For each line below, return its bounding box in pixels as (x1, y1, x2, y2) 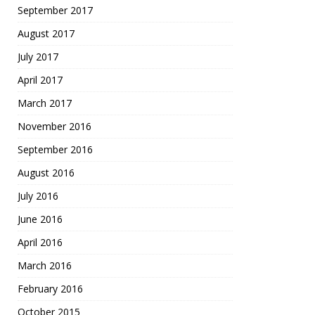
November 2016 (18, 120, 91, 133)
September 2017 (18, 4, 93, 17)
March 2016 (18, 259, 72, 272)
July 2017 (18, 50, 58, 63)
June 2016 (18, 212, 63, 226)
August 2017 (18, 27, 75, 40)
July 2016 (18, 189, 58, 202)
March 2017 (18, 96, 72, 110)
